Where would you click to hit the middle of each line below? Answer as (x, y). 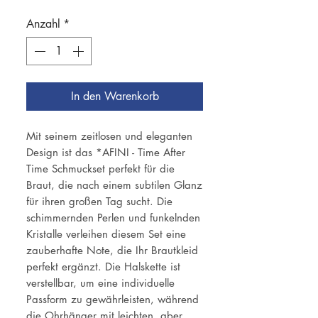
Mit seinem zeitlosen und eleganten (109, 136)
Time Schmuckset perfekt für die (100, 169)
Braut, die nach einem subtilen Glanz (114, 185)
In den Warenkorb (115, 97)
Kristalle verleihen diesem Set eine (106, 234)
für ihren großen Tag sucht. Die (99, 202)
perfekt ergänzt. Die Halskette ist (103, 267)
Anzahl (43, 24)
